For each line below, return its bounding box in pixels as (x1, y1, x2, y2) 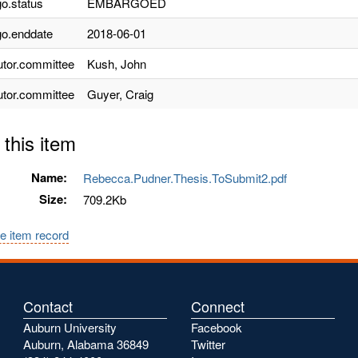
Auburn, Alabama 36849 (23, 336, 149, 352)
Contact (23, 296, 73, 316)
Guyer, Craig (87, 86, 153, 102)
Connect (191, 296, 245, 316)
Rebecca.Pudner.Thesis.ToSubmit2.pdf (83, 169, 293, 186)
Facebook (191, 319, 242, 336)
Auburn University (23, 319, 117, 336)
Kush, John (87, 55, 146, 72)
